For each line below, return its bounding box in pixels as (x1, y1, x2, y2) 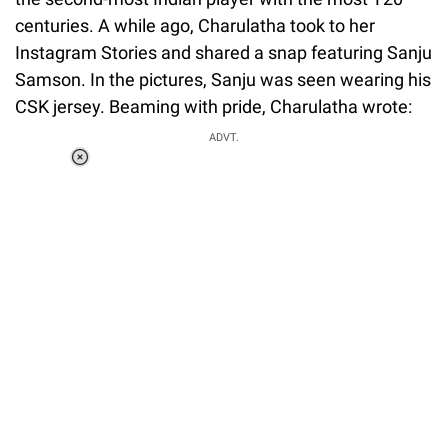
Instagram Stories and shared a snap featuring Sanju (15, 41, 432, 63)
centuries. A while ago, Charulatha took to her (15, 14, 375, 36)
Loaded (128, 163, 176, 180)
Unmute (140, 189, 190, 206)
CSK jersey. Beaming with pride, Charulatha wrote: (15, 95, 412, 117)
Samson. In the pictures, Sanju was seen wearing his (15, 68, 431, 90)
